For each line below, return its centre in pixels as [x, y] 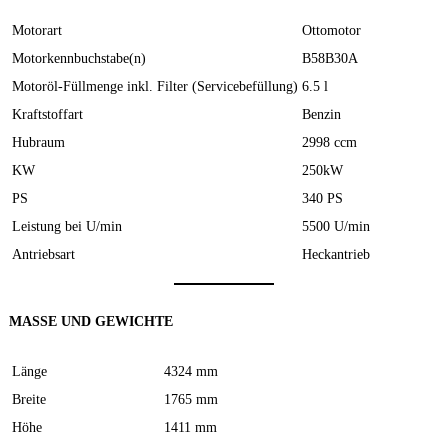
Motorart [37, 29]
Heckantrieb [336, 253]
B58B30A [330, 57]
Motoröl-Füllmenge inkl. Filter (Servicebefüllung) [155, 85]
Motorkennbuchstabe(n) [79, 57]
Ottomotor [331, 29]
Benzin [321, 113]
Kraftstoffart [47, 113]
